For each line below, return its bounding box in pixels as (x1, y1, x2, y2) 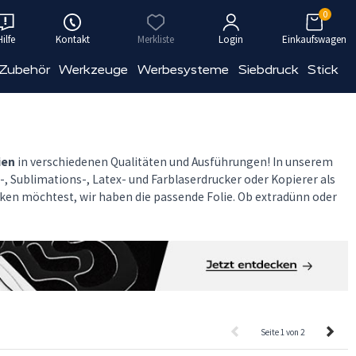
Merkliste (137, 33, 174, 46)
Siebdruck (238, 62, 299, 77)
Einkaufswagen (282, 33, 346, 46)
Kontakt (55, 33, 90, 46)
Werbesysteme (137, 62, 230, 77)
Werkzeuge (59, 62, 129, 77)
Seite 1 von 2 (261, 326, 304, 338)
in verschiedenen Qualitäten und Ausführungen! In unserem (15, 154, 333, 169)
